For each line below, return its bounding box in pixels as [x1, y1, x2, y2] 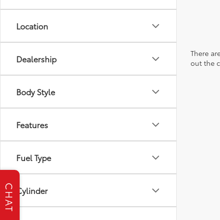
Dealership [16, 53, 56, 65]
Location [16, 20, 48, 32]
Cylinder [16, 185, 48, 196]
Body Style [16, 86, 55, 98]
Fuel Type [16, 152, 51, 164]
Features [16, 119, 48, 131]
